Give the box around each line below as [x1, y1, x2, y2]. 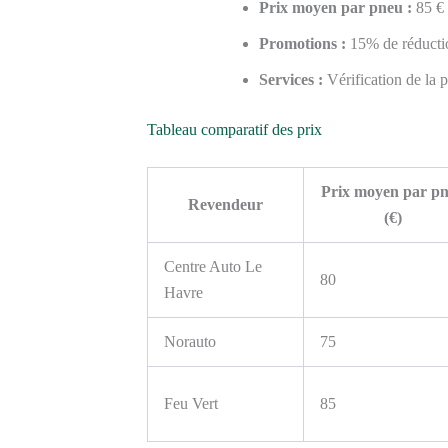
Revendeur [188, 195, 263, 213]
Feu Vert [164, 394, 218, 412]
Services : [259, 70, 323, 88]
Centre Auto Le [164, 257, 262, 275]
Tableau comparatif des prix [147, 120, 322, 138]
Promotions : [259, 34, 346, 52]
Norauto [164, 332, 216, 350]
